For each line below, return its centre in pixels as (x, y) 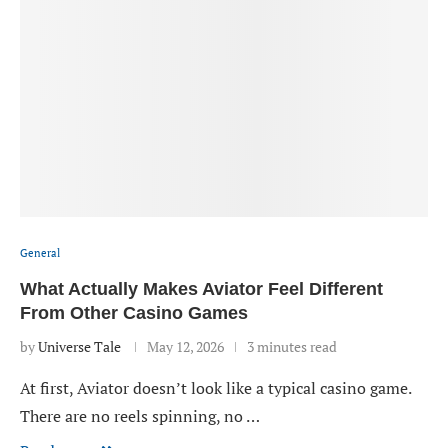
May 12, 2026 (185, 346)
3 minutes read (292, 346)
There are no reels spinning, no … (140, 416)
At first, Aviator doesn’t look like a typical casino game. (215, 388)
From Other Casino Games (134, 313)
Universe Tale (79, 346)
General (40, 253)
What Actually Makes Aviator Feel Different (201, 289)
